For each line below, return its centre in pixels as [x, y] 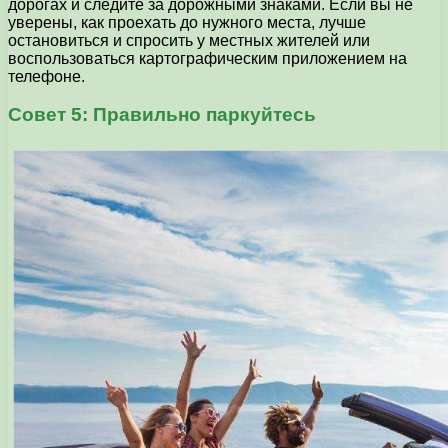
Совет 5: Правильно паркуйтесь [162, 115]
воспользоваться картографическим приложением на [207, 58]
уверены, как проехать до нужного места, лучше [187, 22]
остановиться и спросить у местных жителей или [189, 40]
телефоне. [46, 76]
